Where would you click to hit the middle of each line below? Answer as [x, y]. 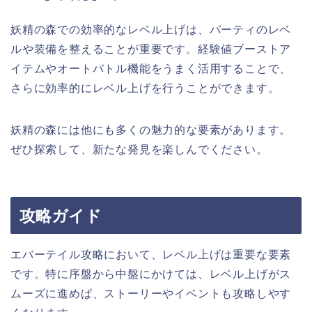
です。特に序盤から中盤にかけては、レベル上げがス [151, 274]
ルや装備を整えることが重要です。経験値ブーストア [151, 49]
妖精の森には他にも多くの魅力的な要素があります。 [151, 130]
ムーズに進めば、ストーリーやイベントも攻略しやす [151, 293]
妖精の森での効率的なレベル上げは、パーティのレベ [151, 29]
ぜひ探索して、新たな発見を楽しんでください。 [139, 149]
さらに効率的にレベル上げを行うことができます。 [145, 88]
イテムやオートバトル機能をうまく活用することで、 [151, 68]
